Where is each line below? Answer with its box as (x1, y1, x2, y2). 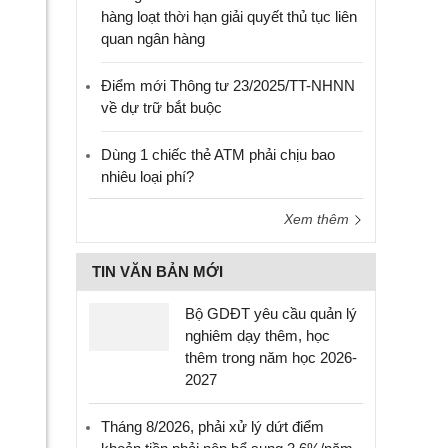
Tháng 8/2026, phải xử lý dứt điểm (101, 418, 324, 435)
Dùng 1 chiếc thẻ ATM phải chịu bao (101, 146, 335, 163)
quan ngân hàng (101, 30, 205, 47)
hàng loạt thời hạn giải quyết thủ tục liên (101, 8, 357, 25)
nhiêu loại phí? (101, 168, 194, 185)
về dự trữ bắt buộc (101, 99, 222, 116)
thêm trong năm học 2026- (185, 349, 357, 366)
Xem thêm (284, 211, 353, 227)
